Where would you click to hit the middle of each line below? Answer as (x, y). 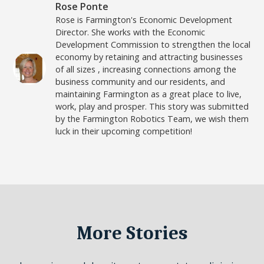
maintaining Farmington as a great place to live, (149, 94)
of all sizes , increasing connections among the (146, 70)
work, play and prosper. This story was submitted (152, 107)
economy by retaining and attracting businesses (149, 57)
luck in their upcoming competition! (124, 131)
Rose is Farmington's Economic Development (144, 20)
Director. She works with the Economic (131, 32)
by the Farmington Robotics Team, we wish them (152, 119)
